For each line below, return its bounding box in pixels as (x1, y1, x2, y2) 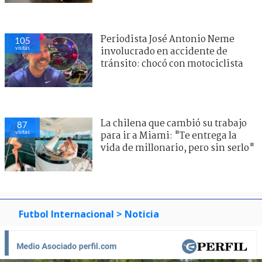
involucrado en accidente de (101, 44, 227, 59)
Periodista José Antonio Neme (101, 32, 235, 47)
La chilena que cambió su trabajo (101, 200, 247, 215)
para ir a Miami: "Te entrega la (101, 212, 237, 227)
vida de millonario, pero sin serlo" (101, 225, 254, 240)
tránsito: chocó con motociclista (101, 56, 243, 71)
